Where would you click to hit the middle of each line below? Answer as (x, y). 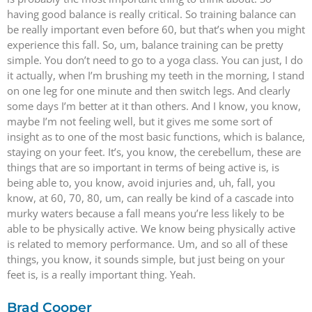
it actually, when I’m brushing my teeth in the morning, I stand (156, 75)
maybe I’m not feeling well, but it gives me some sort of (140, 121)
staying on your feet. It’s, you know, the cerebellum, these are (154, 151)
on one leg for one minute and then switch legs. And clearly (149, 90)
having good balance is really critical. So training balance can (151, 14)
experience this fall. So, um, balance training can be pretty (145, 44)
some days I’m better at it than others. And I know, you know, (154, 106)
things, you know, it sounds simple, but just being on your (146, 259)
